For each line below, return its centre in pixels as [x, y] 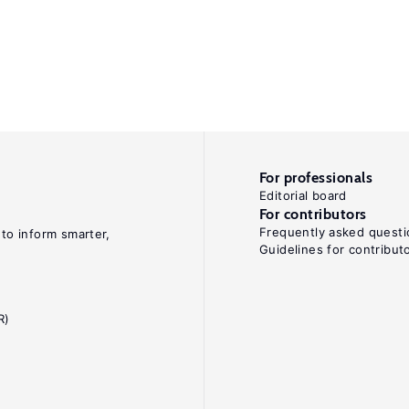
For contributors [313, 214]
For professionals [316, 178]
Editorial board [303, 195]
